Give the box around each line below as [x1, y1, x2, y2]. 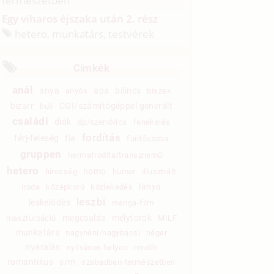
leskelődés [28, 197, 71, 207]
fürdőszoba [127, 133, 169, 143]
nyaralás [25, 242, 61, 252]
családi [12, 114, 48, 127]
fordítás [81, 131, 121, 144]
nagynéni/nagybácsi [65, 228, 140, 237]
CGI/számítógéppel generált [59, 100, 172, 111]
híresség [45, 166, 78, 176]
